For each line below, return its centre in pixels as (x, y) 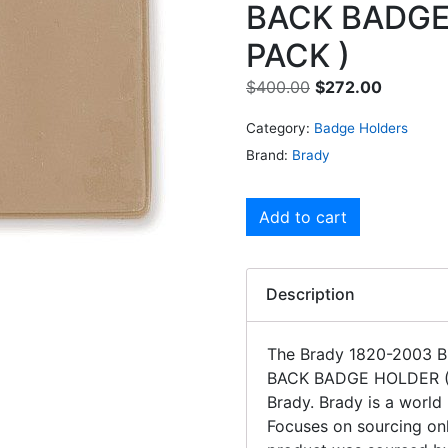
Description (311, 294)
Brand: (269, 154)
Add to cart (303, 217)
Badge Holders (361, 127)
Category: (278, 127)
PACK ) (298, 55)
